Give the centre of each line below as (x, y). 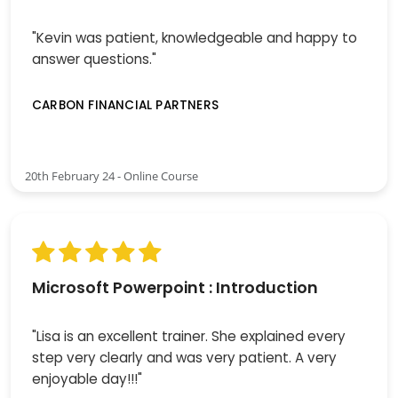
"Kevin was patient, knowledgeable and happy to (195, 37)
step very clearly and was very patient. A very (184, 358)
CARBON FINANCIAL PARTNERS (125, 105)
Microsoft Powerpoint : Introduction (175, 288)
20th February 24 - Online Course (111, 176)
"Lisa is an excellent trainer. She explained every (189, 337)
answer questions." (94, 59)
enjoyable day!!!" (87, 379)
